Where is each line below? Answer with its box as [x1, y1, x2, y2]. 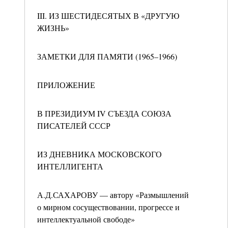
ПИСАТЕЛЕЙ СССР [37, 120, 110, 131]
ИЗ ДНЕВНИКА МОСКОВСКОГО [37, 149, 162, 159]
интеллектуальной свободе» [37, 214, 135, 224]
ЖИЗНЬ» [37, 22, 69, 33]
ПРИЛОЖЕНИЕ [37, 79, 95, 90]
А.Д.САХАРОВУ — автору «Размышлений [37, 189, 189, 200]
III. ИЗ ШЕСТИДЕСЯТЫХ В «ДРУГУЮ [37, 10, 179, 21]
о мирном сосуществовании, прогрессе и [37, 202, 180, 212]
